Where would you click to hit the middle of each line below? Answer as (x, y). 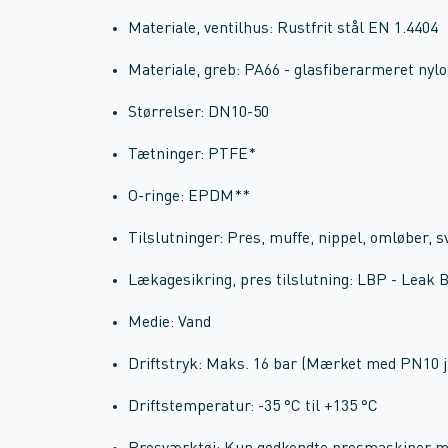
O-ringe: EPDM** (189, 197)
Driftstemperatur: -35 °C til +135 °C (253, 407)
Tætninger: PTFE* (192, 155)
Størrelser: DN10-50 (198, 113)
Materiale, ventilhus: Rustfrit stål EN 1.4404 (283, 29)
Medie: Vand (169, 323)
